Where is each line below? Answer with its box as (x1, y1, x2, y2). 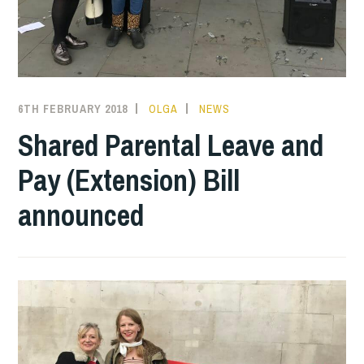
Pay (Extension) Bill (18, 160, 240, 200)
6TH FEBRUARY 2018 (18, 101, 128, 116)
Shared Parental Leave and (18, 125, 324, 165)
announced (18, 195, 145, 235)
